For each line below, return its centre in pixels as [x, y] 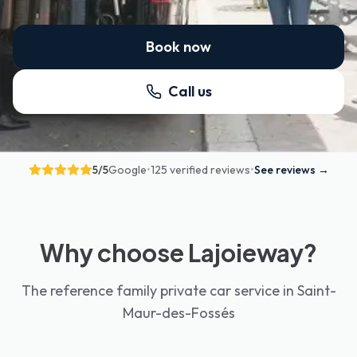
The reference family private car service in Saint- [178, 290]
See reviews [284, 170]
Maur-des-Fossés [178, 313]
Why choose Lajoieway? [178, 253]
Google [127, 170]
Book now [178, 47]
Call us [190, 91]
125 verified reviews [200, 170]
